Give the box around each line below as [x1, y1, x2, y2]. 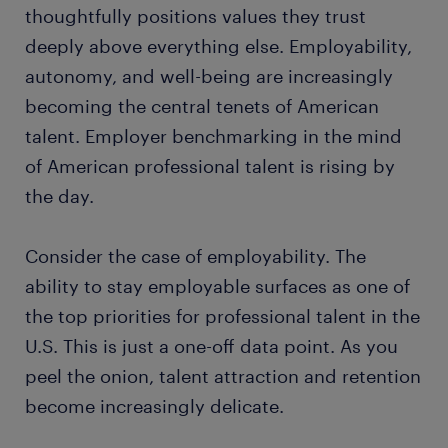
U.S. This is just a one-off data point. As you [25, 335, 398, 357]
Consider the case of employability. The [25, 245, 366, 267]
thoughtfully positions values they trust [25, 5, 366, 27]
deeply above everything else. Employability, [25, 35, 412, 57]
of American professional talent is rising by [25, 155, 395, 177]
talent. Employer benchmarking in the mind [25, 125, 402, 147]
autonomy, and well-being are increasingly [25, 65, 393, 87]
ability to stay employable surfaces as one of [25, 275, 410, 297]
